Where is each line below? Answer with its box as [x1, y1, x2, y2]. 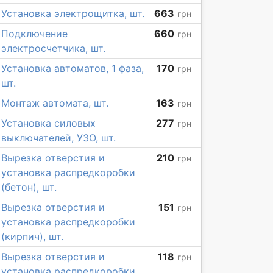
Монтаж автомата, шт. [1, 97, 108, 109]
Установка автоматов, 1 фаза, [1, 62, 144, 74]
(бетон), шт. [1, 181, 57, 193]
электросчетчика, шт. [1, 42, 105, 54]
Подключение [1, 27, 68, 40]
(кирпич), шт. [1, 230, 63, 243]
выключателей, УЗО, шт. [1, 132, 116, 144]
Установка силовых [1, 117, 96, 129]
